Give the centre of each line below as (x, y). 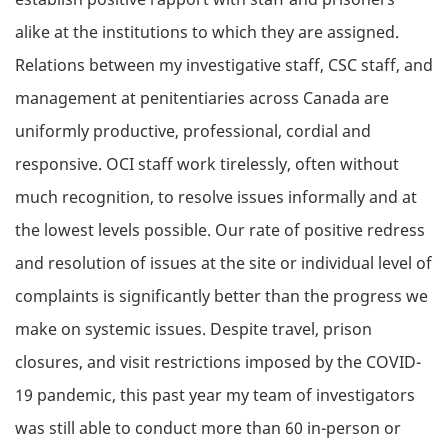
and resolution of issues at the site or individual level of (223, 263)
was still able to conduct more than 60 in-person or (208, 428)
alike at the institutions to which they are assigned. (207, 32)
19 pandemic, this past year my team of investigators (215, 395)
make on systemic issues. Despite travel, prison (193, 329)
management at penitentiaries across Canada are (202, 98)
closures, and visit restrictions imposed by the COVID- (218, 362)
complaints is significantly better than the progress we (221, 296)
